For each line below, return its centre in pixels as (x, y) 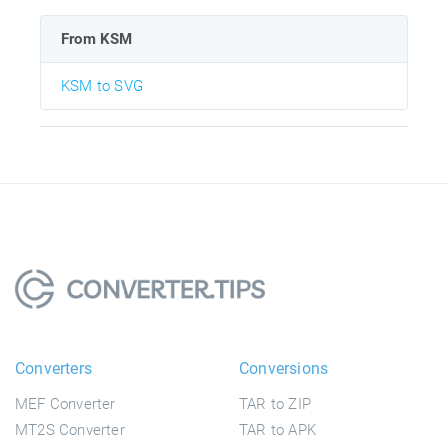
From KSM (97, 38)
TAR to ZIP (275, 403)
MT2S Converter (70, 429)
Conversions (284, 368)
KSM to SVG (102, 85)
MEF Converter (65, 403)
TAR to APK (277, 429)
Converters (53, 368)
